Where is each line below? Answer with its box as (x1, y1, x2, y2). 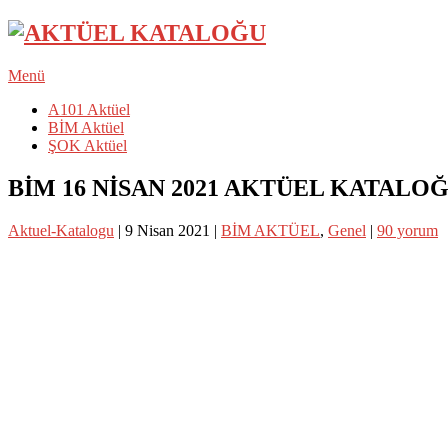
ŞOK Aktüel (48, 136, 127, 154)
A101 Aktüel (48, 100, 130, 118)
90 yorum (377, 221, 438, 239)
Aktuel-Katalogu (8, 221, 114, 239)
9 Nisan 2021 (125, 221, 210, 239)
